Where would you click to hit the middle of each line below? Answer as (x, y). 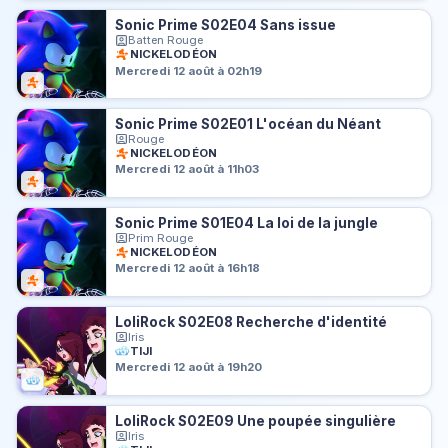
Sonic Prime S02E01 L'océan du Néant (248, 124)
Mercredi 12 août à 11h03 (187, 169)
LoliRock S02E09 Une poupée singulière (256, 420)
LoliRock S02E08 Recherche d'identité (251, 321)
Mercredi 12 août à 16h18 (188, 268)
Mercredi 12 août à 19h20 (189, 367)
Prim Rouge (161, 238)
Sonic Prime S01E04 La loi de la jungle (247, 223)
